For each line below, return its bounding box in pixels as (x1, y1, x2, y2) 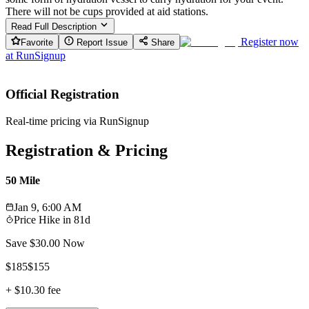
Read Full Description (11, 21, 99, 32)
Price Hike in (14, 214, 74, 226)
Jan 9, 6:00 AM (14, 201, 81, 214)
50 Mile (6, 175, 40, 187)
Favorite (21, 37, 53, 48)
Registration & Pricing (6, 141, 168, 159)
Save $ (6, 237, 35, 250)
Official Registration (6, 87, 119, 102)
